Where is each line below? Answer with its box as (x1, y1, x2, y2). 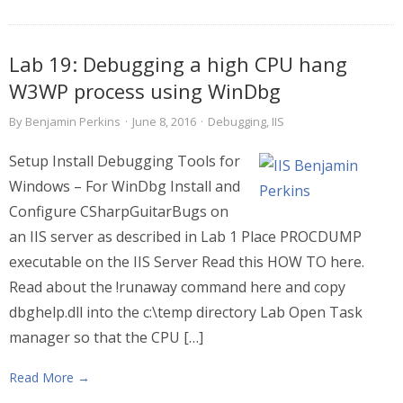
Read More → (9, 369, 90, 386)
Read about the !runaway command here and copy (9, 277, 345, 297)
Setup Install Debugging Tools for (9, 151, 240, 171)
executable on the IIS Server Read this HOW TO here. (9, 252, 364, 272)
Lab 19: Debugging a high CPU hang (9, 50, 347, 77)
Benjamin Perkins (25, 113, 121, 130)
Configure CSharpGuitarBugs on (9, 201, 228, 221)
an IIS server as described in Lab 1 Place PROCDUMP (9, 227, 362, 246)
